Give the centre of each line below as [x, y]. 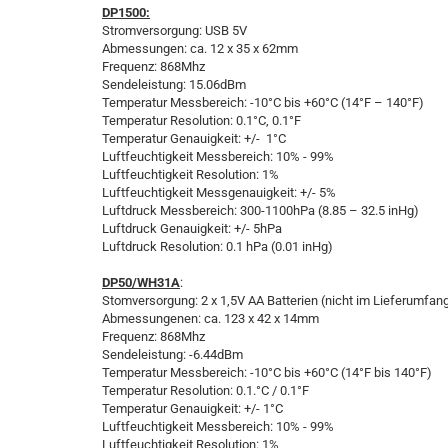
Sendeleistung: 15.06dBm [174, 84]
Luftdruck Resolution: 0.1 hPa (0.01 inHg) [217, 246]
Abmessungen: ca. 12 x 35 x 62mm [200, 48]
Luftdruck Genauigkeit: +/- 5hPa [192, 228]
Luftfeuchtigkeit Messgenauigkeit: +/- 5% [219, 192]
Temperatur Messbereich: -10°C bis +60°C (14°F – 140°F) [263, 102]
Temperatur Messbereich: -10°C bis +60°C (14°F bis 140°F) [267, 372]
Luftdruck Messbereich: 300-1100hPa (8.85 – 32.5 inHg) [260, 210]
